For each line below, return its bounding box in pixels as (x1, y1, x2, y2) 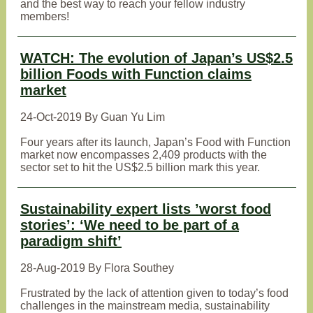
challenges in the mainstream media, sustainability (20, 300, 270, 312)
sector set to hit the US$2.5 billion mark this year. (20, 161, 260, 173)
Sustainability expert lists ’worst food (20, 201, 271, 217)
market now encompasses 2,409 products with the (20, 149, 267, 161)
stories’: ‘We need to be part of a (20, 217, 239, 233)
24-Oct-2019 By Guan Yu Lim (20, 111, 165, 123)
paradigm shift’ (20, 233, 122, 249)
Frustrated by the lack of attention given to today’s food (20, 287, 289, 299)
